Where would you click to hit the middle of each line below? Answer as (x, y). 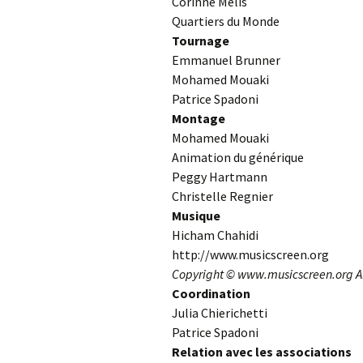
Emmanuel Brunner (226, 60)
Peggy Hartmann (220, 176)
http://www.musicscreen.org (250, 254)
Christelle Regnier (222, 196)
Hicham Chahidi (215, 235)
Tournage (201, 40)
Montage (199, 118)
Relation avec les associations (262, 351)
